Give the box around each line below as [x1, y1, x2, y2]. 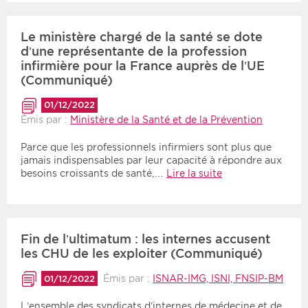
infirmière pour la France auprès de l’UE [21, 58, 265, 73]
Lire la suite [166, 167, 222, 179]
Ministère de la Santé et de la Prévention [70, 113, 263, 125]
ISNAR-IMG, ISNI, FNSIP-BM [153, 272, 284, 284]
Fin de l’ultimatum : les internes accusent [21, 231, 270, 246]
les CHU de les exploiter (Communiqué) [21, 245, 263, 261]
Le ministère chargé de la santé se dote [21, 29, 263, 44]
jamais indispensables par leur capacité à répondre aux [21, 154, 282, 166]
